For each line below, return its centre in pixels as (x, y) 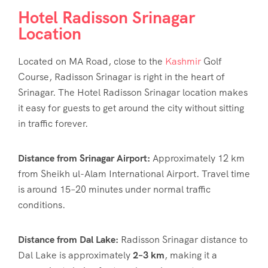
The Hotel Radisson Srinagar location (137, 93)
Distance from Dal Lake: (69, 240)
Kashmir (183, 62)
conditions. (42, 205)
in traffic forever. (53, 124)
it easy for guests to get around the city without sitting (131, 108)
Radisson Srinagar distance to (184, 240)
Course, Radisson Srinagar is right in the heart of (121, 77)
